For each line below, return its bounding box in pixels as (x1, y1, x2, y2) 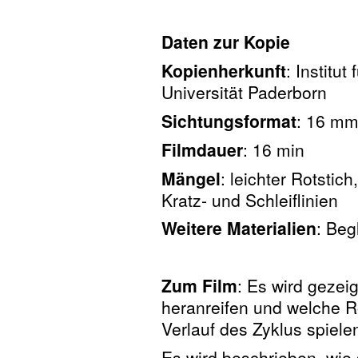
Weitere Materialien (161, 216, 316, 241)
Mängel (161, 165, 221, 190)
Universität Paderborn (161, 80, 327, 105)
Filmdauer (161, 137, 243, 161)
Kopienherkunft (161, 58, 286, 83)
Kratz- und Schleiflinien (161, 187, 338, 212)
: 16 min (243, 137, 304, 161)
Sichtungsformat (161, 108, 296, 133)
